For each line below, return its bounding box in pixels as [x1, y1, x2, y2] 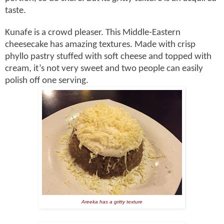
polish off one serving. [5, 75, 92, 85]
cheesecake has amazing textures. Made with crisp [5, 39, 195, 49]
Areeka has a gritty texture [81, 198, 142, 204]
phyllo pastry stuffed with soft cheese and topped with [5, 51, 211, 61]
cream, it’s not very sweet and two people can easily [5, 63, 203, 73]
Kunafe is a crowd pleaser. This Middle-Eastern [5, 27, 180, 37]
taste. [5, 5, 26, 15]
